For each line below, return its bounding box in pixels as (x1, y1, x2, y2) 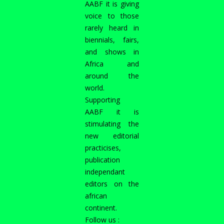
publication (85, 154, 120, 164)
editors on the (85, 178, 139, 188)
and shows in (85, 46, 139, 56)
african (85, 190, 107, 200)
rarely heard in (85, 22, 139, 32)
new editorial (85, 130, 139, 140)
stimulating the (85, 118, 139, 128)
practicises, (85, 142, 121, 152)
